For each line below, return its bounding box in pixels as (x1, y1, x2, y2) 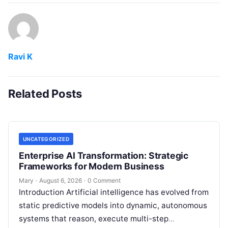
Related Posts (8, 87, 82, 101)
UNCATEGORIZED (23, 136, 70, 142)
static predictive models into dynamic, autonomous (19, 201, 207, 211)
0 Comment (88, 177, 121, 185)
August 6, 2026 (39, 177, 82, 185)
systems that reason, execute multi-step (19, 214, 168, 224)
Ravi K (8, 51, 33, 62)
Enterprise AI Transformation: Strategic (19, 150, 189, 161)
